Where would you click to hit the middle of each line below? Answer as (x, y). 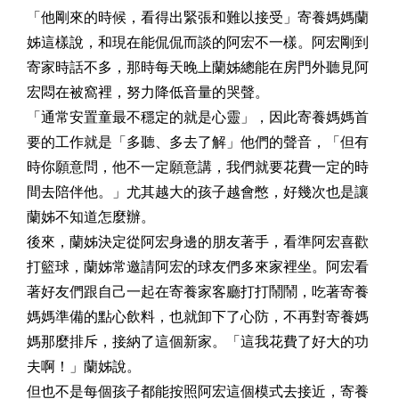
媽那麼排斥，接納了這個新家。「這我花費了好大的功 (198, 341)
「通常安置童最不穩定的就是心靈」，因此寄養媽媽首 (198, 117)
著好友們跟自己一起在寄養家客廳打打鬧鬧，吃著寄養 (198, 291)
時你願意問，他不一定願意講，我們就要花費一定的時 (198, 167)
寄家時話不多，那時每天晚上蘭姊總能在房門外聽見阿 (198, 67)
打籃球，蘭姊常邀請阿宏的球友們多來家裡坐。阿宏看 (198, 266)
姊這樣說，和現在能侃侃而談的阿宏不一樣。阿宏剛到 (198, 42)
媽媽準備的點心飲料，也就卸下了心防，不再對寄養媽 (198, 316)
